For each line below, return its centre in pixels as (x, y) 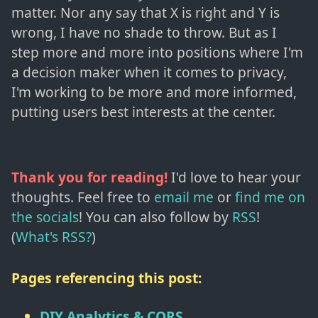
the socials (45, 217)
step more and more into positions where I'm (157, 53)
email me (184, 197)
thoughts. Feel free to (81, 197)
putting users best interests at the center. (143, 112)
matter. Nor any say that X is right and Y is (146, 13)
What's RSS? (54, 237)
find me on (270, 197)
